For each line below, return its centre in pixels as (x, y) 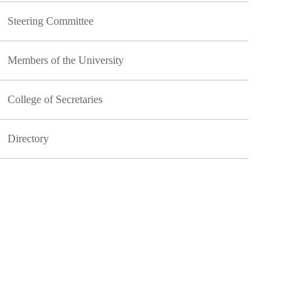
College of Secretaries (55, 99)
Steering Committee (51, 21)
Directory (29, 139)
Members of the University (66, 60)
